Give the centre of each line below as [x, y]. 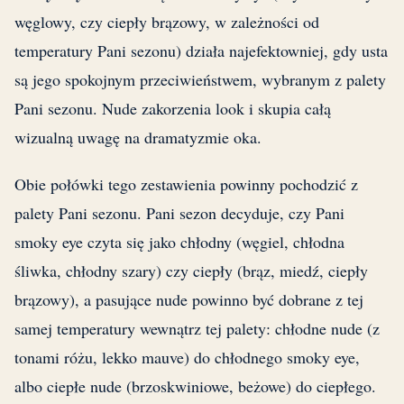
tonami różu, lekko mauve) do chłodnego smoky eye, [187, 358]
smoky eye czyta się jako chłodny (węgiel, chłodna [179, 242]
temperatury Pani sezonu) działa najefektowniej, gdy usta [201, 51]
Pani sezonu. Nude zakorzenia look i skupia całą [173, 109]
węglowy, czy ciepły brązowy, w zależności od [167, 22]
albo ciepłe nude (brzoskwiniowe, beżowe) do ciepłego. [195, 386]
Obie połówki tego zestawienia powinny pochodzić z [186, 184]
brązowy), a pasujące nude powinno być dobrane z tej [189, 300]
